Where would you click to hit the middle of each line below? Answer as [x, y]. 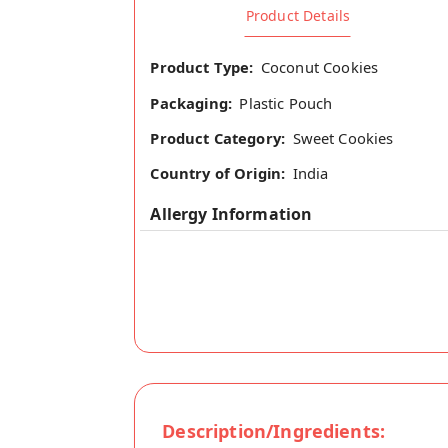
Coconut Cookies [319, 67]
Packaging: [191, 102]
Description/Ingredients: [274, 431]
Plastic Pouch [286, 102]
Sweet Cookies [343, 137]
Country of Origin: [218, 173]
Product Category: [218, 137]
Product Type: [202, 67]
